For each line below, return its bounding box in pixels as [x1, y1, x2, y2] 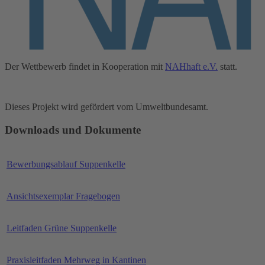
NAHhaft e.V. [165, 62, 218, 72]
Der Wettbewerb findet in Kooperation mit [5, 62, 165, 72]
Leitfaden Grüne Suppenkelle [7, 222, 117, 233]
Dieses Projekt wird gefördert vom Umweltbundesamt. [5, 102, 208, 112]
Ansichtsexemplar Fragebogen [7, 190, 120, 201]
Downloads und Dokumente [5, 123, 141, 136]
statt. [218, 62, 237, 72]
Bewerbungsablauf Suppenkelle [7, 159, 125, 169]
